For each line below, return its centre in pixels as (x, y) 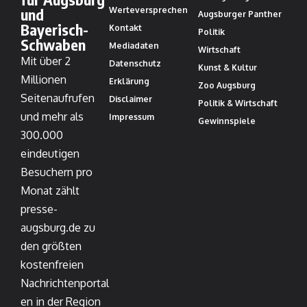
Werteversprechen (149, 10)
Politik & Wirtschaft (237, 103)
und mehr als (52, 117)
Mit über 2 (46, 61)
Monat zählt (50, 191)
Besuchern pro (57, 172)
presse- (39, 209)
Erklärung (130, 82)
